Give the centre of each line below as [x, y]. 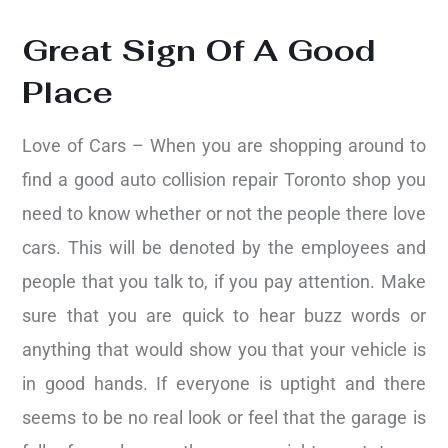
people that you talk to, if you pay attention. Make [224, 281]
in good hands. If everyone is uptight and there [224, 383]
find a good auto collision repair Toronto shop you [224, 179]
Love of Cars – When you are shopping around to [224, 145]
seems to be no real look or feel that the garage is [224, 417]
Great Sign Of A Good [199, 50]
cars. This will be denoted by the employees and [224, 247]
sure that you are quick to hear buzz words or [224, 315]
